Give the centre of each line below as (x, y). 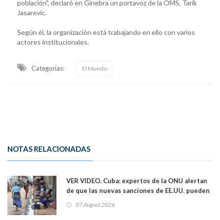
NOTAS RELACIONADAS (49, 149)
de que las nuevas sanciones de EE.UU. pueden (138, 190)
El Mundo (95, 68)
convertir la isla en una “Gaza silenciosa (128, 200)
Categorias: (48, 68)
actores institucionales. (53, 42)
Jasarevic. (32, 12)
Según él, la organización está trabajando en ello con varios (106, 32)
